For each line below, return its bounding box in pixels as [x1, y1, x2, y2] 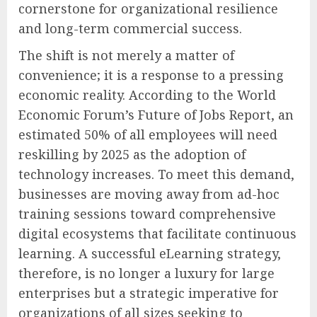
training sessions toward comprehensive [18, 205, 276, 223]
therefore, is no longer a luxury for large [18, 265, 275, 282]
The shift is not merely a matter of [18, 47, 234, 64]
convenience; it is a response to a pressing [18, 67, 284, 84]
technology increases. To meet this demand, [18, 166, 294, 183]
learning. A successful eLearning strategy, [18, 245, 281, 263]
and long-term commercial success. [18, 20, 242, 38]
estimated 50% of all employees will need [18, 126, 277, 144]
